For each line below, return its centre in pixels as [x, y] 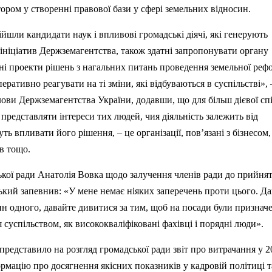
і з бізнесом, [246, 133]
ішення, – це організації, [134, 133]
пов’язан [204, 133]
